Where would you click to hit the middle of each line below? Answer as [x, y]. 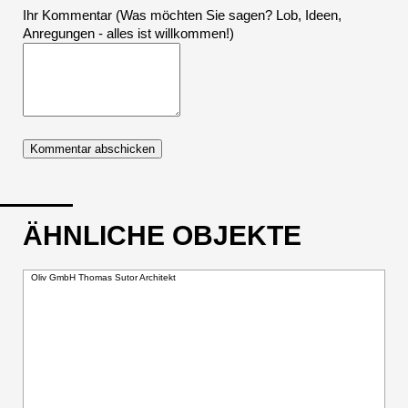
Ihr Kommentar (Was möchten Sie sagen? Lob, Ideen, [182, 15]
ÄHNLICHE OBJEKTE [162, 236]
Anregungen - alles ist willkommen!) [128, 34]
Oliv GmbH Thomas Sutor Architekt [103, 278]
